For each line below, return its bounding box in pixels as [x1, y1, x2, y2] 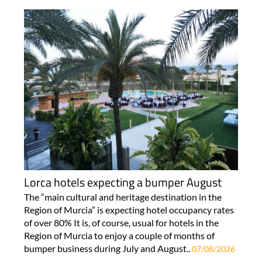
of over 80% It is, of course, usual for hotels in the [23, 217, 219, 229]
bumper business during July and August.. [23, 243, 192, 254]
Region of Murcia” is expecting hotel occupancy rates [23, 204, 234, 216]
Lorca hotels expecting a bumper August [23, 173, 222, 192]
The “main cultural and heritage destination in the [23, 191, 222, 203]
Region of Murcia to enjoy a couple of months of [23, 230, 215, 242]
